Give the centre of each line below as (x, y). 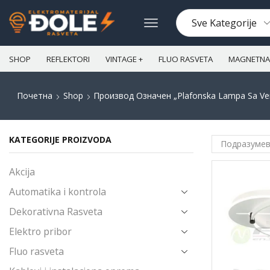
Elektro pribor (40, 231)
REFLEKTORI (68, 59)
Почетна (34, 96)
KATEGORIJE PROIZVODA (60, 140)
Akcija (22, 171)
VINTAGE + (124, 59)
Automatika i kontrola (58, 191)
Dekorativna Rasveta (56, 211)
